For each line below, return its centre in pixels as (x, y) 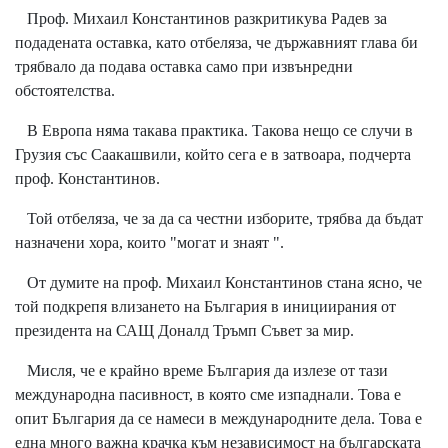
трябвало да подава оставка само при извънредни (184, 66)
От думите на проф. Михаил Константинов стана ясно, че (218, 282)
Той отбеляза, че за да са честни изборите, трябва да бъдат (219, 218)
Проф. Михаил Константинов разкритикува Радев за (201, 18)
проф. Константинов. (87, 178)
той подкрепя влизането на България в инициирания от (205, 306)
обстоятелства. (65, 90)
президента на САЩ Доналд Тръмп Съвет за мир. (184, 330)
